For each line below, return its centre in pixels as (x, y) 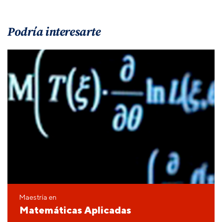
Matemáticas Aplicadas (75, 210)
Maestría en (38, 197)
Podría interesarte (54, 31)
